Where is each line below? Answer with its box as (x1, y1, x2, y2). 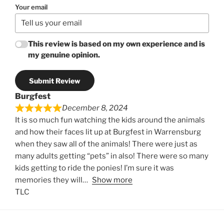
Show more (91, 175, 132, 185)
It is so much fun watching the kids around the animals (15, 115, 205, 125)
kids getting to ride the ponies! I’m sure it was (15, 163, 174, 173)
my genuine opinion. (28, 50, 100, 60)
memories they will (15, 175, 82, 185)
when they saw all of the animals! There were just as (15, 139, 197, 149)
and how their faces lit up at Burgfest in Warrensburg (15, 127, 201, 137)
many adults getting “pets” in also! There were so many (15, 151, 208, 161)
